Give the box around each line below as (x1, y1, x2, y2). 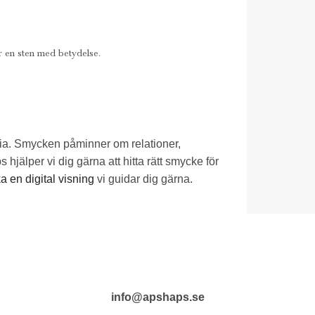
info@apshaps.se (110, 290, 205, 303)
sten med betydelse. (18, 46, 101, 59)
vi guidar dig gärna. (94, 173, 193, 186)
